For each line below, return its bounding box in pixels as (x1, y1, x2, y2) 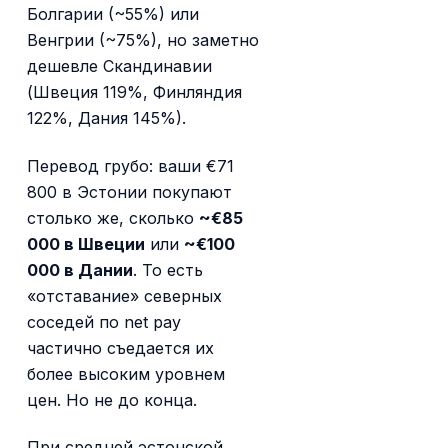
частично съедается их (27, 337, 215, 358)
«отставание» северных (27, 285, 223, 306)
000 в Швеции (27, 233, 146, 254)
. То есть (133, 259, 204, 280)
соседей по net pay (27, 311, 182, 332)
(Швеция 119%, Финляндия (27, 81, 243, 102)
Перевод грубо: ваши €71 (27, 155, 235, 176)
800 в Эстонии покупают (27, 181, 233, 202)
